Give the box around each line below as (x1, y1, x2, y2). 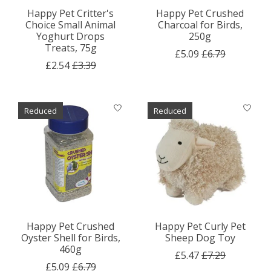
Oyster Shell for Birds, (21, 231, 120, 245)
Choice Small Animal (25, 18, 116, 32)
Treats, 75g (44, 41, 97, 55)
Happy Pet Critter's (27, 7, 114, 21)
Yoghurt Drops (36, 30, 105, 44)
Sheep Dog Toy (165, 231, 235, 245)
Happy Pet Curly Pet (154, 220, 246, 233)
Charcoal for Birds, (157, 18, 243, 32)
